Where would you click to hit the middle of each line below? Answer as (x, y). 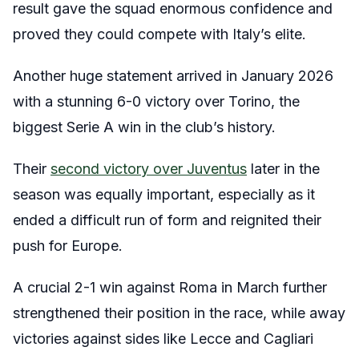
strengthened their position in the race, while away (179, 313)
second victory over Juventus (149, 169)
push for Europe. (68, 246)
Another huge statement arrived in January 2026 (173, 76)
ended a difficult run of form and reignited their (167, 220)
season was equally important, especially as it (164, 194)
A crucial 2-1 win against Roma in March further (170, 287)
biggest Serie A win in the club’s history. (144, 127)
